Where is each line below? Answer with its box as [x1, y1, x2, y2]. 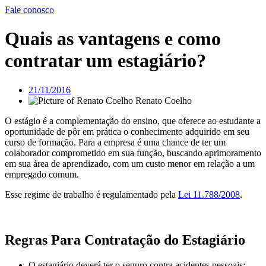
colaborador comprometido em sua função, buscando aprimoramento [5, 147, 261, 158]
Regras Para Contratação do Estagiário [5, 232, 245, 248]
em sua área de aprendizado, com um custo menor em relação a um [5, 158, 255, 169]
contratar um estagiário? [5, 50, 206, 72]
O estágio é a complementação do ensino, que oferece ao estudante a [5, 115, 261, 126]
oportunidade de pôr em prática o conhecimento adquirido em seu [5, 126, 249, 137]
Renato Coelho [135, 95, 192, 106]
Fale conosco [5, 5, 54, 15]
